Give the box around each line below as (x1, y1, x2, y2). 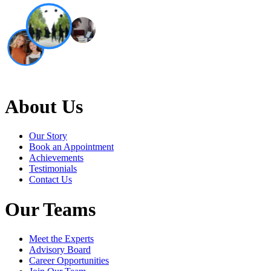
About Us (5, 95, 83, 117)
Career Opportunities (29, 255, 109, 266)
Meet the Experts (29, 233, 94, 244)
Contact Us (29, 174, 72, 185)
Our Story (29, 131, 67, 142)
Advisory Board (29, 244, 91, 255)
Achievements (29, 152, 83, 163)
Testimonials (29, 163, 77, 174)
